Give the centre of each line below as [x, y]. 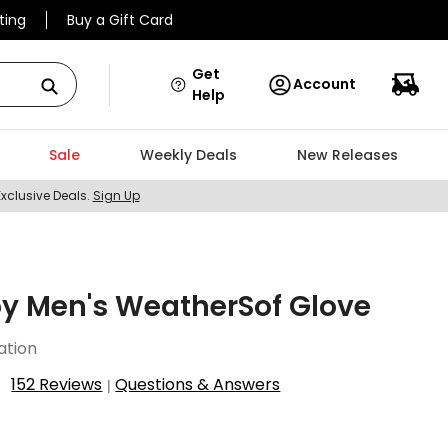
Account [324, 84]
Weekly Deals [188, 155]
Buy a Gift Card [120, 20]
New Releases [347, 155]
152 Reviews [57, 384]
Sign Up [116, 195]
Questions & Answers [198, 384]
